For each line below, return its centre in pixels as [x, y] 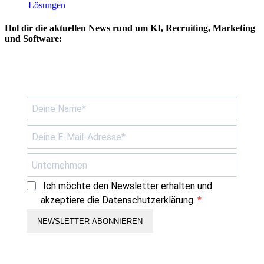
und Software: [33, 39]
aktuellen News [80, 28]
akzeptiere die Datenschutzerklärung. [118, 200]
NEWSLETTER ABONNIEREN [90, 221]
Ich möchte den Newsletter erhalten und [128, 186]
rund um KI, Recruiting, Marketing [183, 28]
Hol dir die [27, 28]
